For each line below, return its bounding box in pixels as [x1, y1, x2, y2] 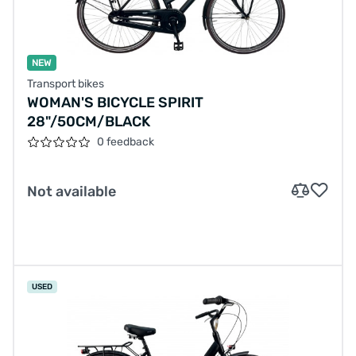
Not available [27, 183, 116, 201]
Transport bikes [27, 77, 104, 91]
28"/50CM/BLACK [27, 113, 150, 131]
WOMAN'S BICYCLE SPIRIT [27, 94, 203, 112]
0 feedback [97, 135, 154, 149]
